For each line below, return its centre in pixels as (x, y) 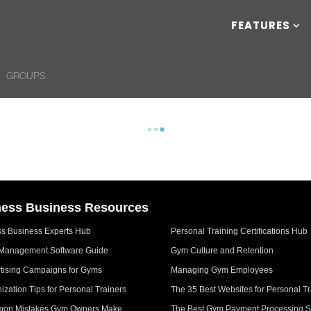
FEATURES (261, 25)
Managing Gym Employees (222, 270)
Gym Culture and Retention (222, 250)
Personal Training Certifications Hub (239, 231)
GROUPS (26, 75)
